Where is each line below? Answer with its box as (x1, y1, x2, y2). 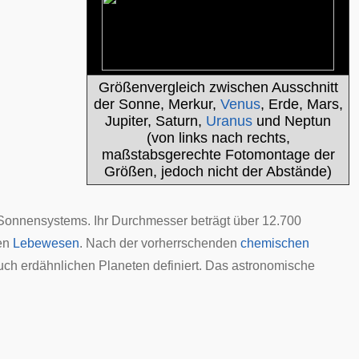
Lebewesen (13, 236, 79, 250)
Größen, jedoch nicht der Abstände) (104, 163, 332, 179)
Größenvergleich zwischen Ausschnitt (98, 79, 338, 95)
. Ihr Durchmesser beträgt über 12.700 (87, 214, 301, 228)
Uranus (206, 113, 252, 129)
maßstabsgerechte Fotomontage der (101, 147, 335, 163)
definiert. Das (150, 259, 232, 272)
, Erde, (260, 96, 307, 112)
